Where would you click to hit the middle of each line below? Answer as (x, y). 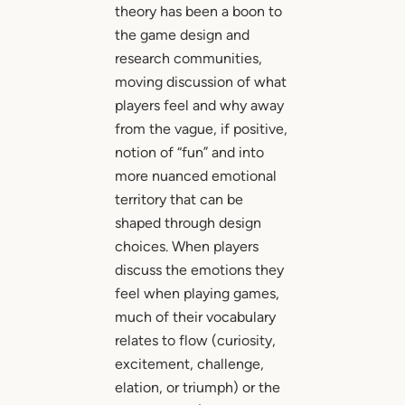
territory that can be (179, 200)
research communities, (188, 59)
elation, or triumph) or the (197, 388)
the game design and (182, 35)
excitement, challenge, (189, 364)
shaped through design (188, 223)
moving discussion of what (200, 82)
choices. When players (186, 247)
